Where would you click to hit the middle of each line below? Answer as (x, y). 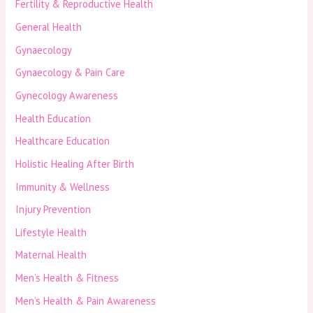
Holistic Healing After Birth (75, 163)
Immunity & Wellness (63, 187)
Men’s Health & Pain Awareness (86, 300)
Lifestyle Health (51, 232)
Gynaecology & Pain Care (71, 73)
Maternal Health (51, 255)
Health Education (53, 118)
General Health (49, 27)
